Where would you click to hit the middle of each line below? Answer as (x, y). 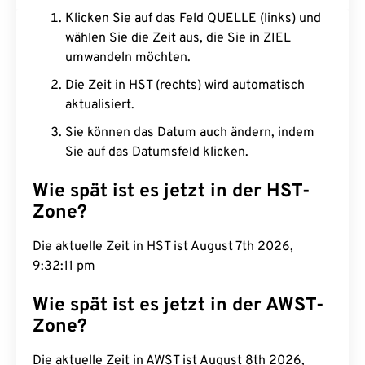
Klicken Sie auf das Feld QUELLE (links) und (193, 19)
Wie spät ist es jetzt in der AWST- (178, 306)
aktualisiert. (100, 105)
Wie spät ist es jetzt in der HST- (172, 192)
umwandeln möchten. (128, 58)
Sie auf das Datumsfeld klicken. (157, 152)
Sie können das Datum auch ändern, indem (190, 133)
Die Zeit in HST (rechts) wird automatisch (185, 86)
